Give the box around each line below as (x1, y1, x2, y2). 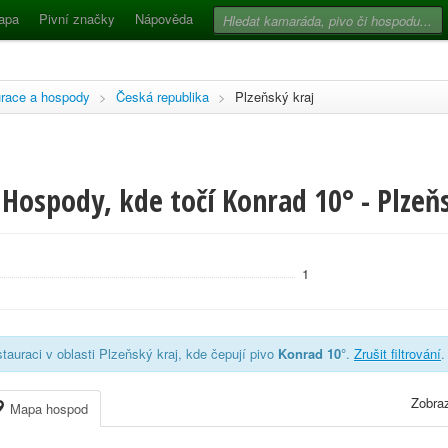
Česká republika (116, 87, 209, 106)
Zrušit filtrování (354, 344, 441, 363)
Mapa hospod (6, 399, 88, 418)
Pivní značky (39, 9, 115, 28)
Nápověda (135, 9, 193, 28)
